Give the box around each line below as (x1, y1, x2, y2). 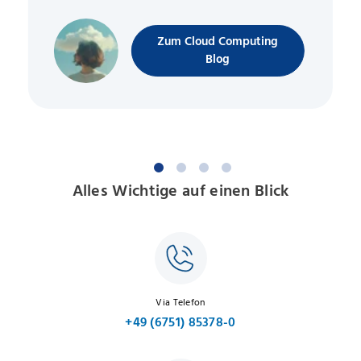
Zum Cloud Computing (157, 35, 279, 48)
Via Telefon (156, 297, 205, 307)
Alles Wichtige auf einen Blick (72, 183, 289, 200)
